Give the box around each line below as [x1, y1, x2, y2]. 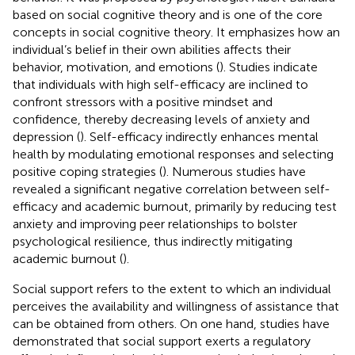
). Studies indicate [219, 59, 318, 74]
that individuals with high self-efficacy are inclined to [13, 76, 308, 92]
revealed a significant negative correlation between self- [13, 181, 330, 197]
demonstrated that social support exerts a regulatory [13, 333, 311, 349]
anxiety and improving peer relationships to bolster [13, 216, 297, 231]
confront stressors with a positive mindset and [13, 94, 273, 109]
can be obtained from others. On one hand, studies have [13, 315, 330, 331]
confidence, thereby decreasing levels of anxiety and [13, 111, 310, 127]
